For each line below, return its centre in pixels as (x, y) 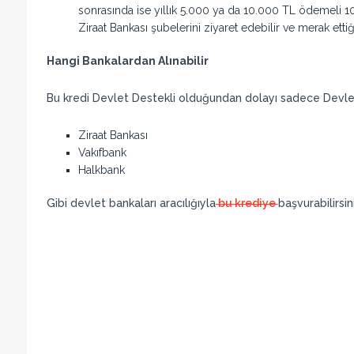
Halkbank (101, 169)
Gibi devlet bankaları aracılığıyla (131, 203)
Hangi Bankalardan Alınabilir (127, 60)
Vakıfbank (102, 152)
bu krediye (247, 203)
